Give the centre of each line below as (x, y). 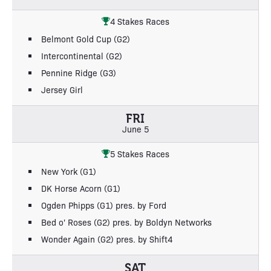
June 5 (135, 129)
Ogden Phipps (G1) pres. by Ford (104, 205)
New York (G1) (69, 171)
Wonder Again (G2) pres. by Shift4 (107, 239)
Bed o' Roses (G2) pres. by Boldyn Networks (126, 222)
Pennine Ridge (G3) (79, 72)
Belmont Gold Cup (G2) (86, 38)
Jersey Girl (62, 89)
